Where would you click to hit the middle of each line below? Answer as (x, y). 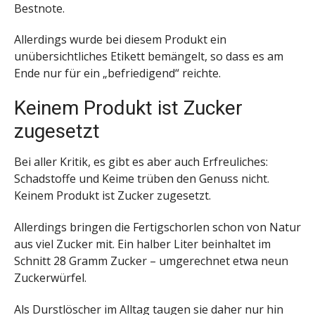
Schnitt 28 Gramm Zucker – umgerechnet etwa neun (151, 261)
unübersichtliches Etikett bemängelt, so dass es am (149, 57)
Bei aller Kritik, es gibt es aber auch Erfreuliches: (141, 162)
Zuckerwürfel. (50, 278)
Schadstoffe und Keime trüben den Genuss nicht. (142, 179)
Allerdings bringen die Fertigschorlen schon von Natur (157, 227)
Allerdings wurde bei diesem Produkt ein (120, 40)
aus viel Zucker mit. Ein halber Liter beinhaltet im (142, 244)
